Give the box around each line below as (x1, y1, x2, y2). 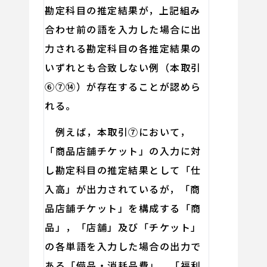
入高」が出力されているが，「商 (45, 181, 201, 196)
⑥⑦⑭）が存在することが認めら (45, 79, 201, 94)
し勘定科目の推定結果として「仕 (45, 162, 201, 177)
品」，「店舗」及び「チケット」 (45, 219, 201, 234)
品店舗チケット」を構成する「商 (45, 200, 201, 215)
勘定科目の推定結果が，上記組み (45, 2, 201, 17)
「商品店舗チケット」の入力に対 (45, 143, 201, 158)
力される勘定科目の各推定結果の (45, 41, 201, 55)
